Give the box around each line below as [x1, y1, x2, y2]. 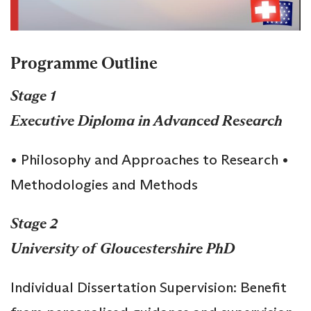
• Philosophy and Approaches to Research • [10, 151, 289, 169]
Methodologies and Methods [10, 176, 198, 194]
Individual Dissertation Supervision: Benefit [10, 278, 287, 297]
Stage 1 [10, 87, 56, 106]
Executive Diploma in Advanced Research [10, 112, 283, 131]
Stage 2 [10, 215, 58, 233]
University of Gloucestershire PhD [10, 239, 235, 258]
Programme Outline [10, 53, 158, 74]
